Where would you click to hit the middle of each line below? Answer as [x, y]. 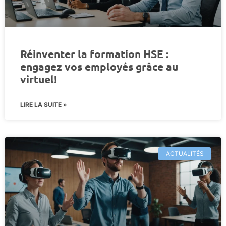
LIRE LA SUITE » [44, 104]
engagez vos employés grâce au [99, 66]
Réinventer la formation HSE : [94, 53]
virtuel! [39, 79]
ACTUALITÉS [185, 153]
